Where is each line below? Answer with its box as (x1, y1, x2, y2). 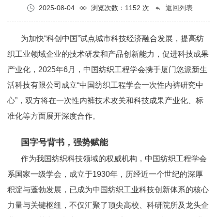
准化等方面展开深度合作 (7, 111, 93, 120)
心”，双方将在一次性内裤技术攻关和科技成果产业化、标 (7, 96, 203, 105)
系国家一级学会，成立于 (7, 170, 93, 178)
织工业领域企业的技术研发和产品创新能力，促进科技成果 (7, 49, 209, 58)
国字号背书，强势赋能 (21, 137, 108, 147)
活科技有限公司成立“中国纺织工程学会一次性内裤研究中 (7, 80, 203, 89)
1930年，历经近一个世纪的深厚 (93, 170, 203, 178)
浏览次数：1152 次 (89, 3, 149, 12)
